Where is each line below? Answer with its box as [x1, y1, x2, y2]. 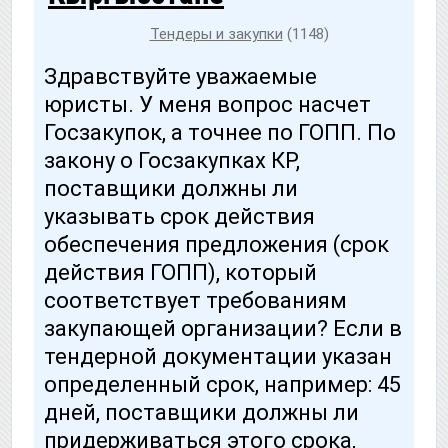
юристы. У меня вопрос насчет [44, 91, 371, 117]
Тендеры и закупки [149, 25, 283, 44]
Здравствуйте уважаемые [44, 63, 317, 89]
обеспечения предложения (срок [44, 231, 389, 257]
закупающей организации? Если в [44, 315, 402, 341]
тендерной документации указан [44, 343, 392, 369]
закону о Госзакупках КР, [44, 147, 300, 173]
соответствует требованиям [44, 287, 347, 313]
